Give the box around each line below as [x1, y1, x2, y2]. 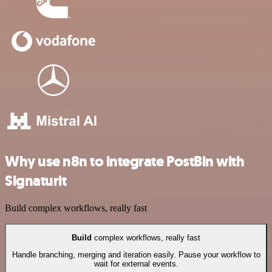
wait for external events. [93, 259, 178, 269]
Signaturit [5, 171, 67, 191]
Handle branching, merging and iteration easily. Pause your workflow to [12, 250, 260, 260]
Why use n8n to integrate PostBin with [5, 151, 245, 171]
